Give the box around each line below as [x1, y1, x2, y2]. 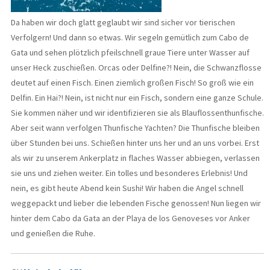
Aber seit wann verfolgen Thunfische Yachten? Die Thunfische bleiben [11, 122, 260, 134]
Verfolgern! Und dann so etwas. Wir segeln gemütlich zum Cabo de [11, 32, 249, 43]
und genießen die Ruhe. [11, 228, 95, 239]
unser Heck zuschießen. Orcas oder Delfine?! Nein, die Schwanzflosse [11, 62, 262, 74]
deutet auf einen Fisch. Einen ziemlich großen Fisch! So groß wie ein [11, 77, 254, 89]
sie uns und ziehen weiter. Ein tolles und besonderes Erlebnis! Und [11, 168, 248, 179]
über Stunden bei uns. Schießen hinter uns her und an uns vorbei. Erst [11, 137, 259, 149]
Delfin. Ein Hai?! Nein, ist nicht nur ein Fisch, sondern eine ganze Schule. [11, 92, 263, 104]
